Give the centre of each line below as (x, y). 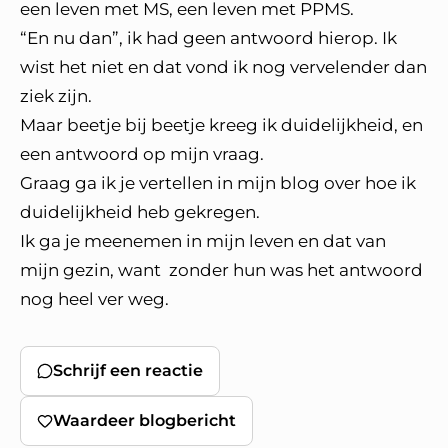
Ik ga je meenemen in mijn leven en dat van (203, 241)
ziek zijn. (56, 96)
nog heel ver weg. (94, 299)
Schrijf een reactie (128, 370)
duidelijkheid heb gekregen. (140, 212)
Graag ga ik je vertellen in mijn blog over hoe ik (218, 183)
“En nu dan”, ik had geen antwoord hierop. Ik (208, 38)
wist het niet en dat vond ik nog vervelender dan (223, 67)
